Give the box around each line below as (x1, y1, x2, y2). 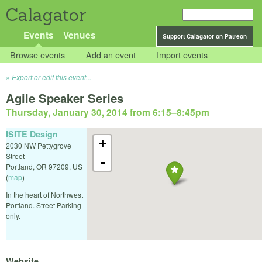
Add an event (86, 49, 136, 61)
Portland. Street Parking (6, 199, 81, 210)
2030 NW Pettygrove (6, 140, 71, 150)
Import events (157, 49, 208, 61)
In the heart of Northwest (6, 189, 83, 199)
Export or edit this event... (12, 72, 91, 82)
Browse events (10, 49, 65, 61)
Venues (63, 28, 96, 42)
